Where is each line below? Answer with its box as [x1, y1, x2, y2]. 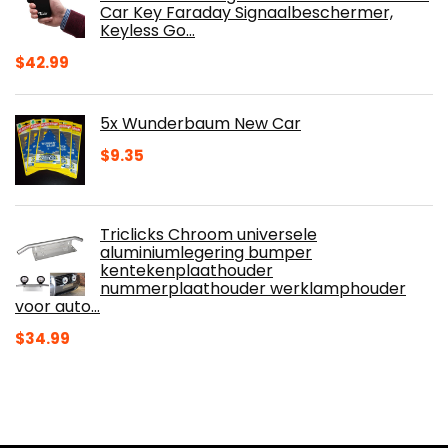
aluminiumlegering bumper [100, 240, 312, 264]
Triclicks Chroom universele [100, 222, 317, 246]
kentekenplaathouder [100, 258, 273, 282]
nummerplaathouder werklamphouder [100, 276, 406, 300]
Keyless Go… [100, 18, 195, 42]
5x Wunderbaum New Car [100, 111, 301, 135]
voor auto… [15, 294, 100, 318]
